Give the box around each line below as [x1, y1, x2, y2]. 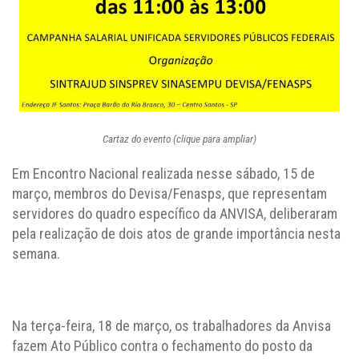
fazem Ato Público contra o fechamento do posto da [12, 337, 313, 354]
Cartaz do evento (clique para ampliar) [103, 132, 256, 145]
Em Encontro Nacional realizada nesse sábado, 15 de [12, 164, 315, 182]
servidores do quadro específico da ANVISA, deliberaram [12, 204, 337, 222]
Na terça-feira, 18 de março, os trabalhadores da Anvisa [12, 317, 331, 334]
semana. [12, 244, 60, 262]
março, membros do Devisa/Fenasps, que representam [12, 184, 327, 202]
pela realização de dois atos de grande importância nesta [12, 224, 341, 242]
